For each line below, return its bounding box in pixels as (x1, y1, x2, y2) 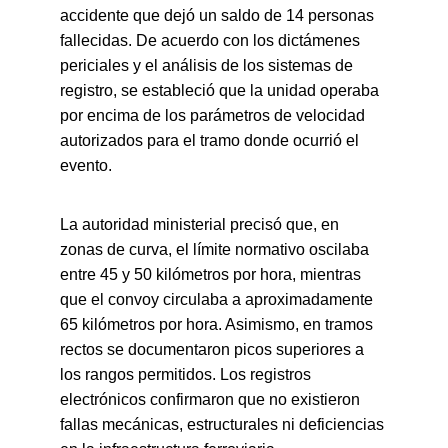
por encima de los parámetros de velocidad (60, 107, 369, 124)
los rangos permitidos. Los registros (60, 366, 315, 383)
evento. (60, 157, 112, 174)
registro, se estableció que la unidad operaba (60, 82, 383, 99)
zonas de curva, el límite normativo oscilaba (60, 241, 373, 258)
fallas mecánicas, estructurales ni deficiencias (60, 416, 388, 433)
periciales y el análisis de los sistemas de (60, 57, 357, 74)
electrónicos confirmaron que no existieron (60, 391, 364, 408)
